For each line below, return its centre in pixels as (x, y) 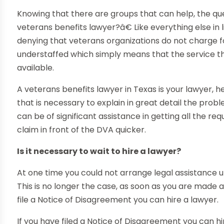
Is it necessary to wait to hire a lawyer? (99, 151)
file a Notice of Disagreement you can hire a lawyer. (118, 200)
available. (36, 68)
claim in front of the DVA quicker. (82, 130)
